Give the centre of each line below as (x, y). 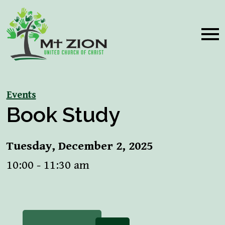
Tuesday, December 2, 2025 (79, 146)
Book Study (63, 115)
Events (21, 95)
